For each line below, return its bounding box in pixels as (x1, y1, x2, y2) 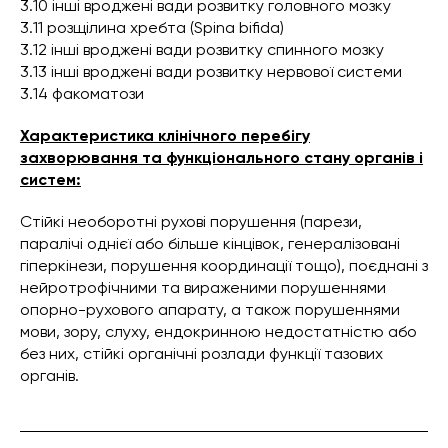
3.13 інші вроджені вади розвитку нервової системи (20, 62, 402, 82)
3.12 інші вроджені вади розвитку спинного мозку (20, 40, 384, 60)
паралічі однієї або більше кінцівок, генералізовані (20, 234, 400, 254)
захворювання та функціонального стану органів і (20, 148, 423, 168)
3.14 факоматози (20, 84, 144, 104)
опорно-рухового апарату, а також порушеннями (20, 300, 400, 320)
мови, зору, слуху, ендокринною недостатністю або (20, 322, 417, 342)
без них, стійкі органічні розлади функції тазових (20, 344, 383, 364)
